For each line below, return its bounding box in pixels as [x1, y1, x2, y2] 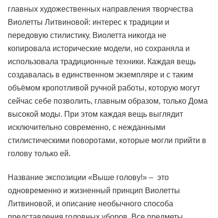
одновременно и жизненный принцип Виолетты [8, 186, 180, 195]
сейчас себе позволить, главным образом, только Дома [8, 97, 208, 105]
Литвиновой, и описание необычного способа [8, 200, 173, 208]
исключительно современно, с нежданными [8, 123, 165, 131]
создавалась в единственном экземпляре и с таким [8, 71, 193, 79]
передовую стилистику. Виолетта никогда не [8, 31, 166, 39]
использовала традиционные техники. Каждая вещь [8, 57, 196, 66]
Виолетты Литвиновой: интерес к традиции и [8, 18, 169, 26]
